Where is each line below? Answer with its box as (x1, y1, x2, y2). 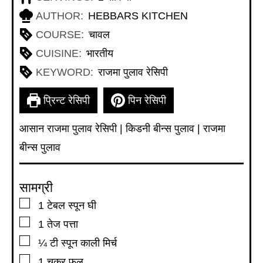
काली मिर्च (80, 237, 117, 249)
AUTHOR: (36, 10, 84, 22)
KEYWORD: (36, 66, 94, 79)
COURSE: (36, 29, 85, 41)
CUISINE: (36, 48, 82, 60)
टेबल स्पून (47, 200, 85, 212)
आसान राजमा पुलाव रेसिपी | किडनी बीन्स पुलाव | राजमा (19, 123, 225, 135)
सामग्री (19, 180, 53, 195)
